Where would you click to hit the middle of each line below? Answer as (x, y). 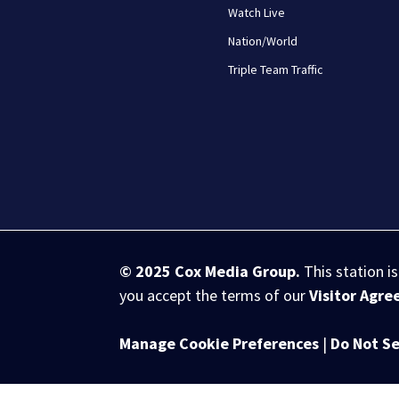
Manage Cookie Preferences (220, 343)
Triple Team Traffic (276, 69)
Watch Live (257, 12)
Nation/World (263, 41)
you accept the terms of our (215, 295)
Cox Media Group (236, 271)
